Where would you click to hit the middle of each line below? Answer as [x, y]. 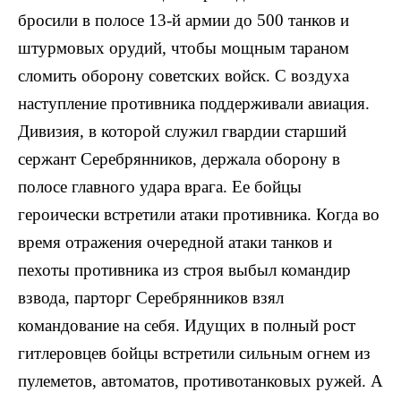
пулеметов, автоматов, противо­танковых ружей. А [200, 380]
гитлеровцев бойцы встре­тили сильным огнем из [194, 353]
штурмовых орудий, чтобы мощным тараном [183, 47]
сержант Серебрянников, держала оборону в [179, 158]
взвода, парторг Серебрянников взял [151, 297]
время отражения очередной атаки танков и [175, 242]
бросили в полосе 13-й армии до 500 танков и [183, 20]
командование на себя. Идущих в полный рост [187, 325]
